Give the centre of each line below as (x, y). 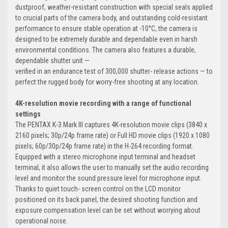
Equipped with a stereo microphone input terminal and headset (105, 156)
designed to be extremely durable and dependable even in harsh (106, 39)
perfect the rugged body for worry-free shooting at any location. (107, 82)
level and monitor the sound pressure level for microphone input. (108, 178)
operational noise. (41, 221)
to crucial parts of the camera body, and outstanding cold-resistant (111, 18)
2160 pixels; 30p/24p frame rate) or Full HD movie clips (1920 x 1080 (112, 135)
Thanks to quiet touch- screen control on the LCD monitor (98, 189)
